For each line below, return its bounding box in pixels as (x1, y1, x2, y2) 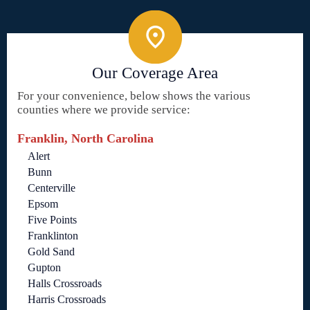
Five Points (28, 214, 77, 226)
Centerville (28, 182, 75, 194)
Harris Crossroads (28, 293, 106, 306)
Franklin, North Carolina (17, 131, 154, 146)
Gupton (28, 262, 61, 274)
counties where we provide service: (17, 103, 190, 117)
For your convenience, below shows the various (17, 89, 250, 103)
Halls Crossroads (28, 277, 102, 290)
